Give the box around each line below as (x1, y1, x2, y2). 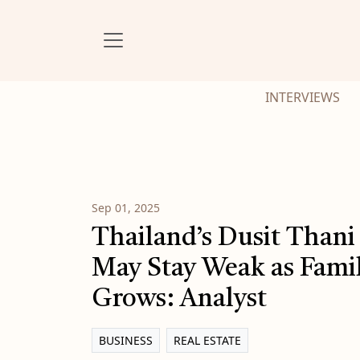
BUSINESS (99, 332, 153, 348)
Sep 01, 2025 (92, 199, 160, 215)
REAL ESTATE (174, 332, 241, 348)
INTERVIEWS (265, 88, 341, 106)
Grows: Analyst (92, 286, 267, 313)
